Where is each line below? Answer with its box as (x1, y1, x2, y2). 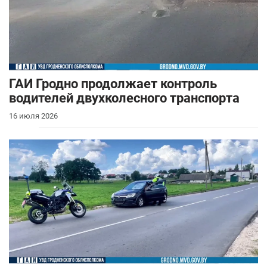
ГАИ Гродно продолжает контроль (9, 76, 217, 91)
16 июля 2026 (9, 111, 58, 120)
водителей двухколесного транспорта (9, 90, 240, 105)
